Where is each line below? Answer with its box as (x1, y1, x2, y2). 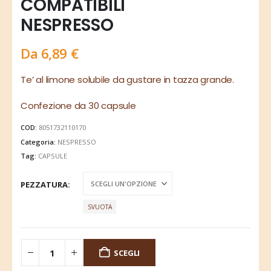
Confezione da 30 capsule (21, 99, 136, 113)
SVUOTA (87, 202, 112, 211)
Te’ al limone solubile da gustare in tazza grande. (21, 73, 234, 86)
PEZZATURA (21, 178, 68, 190)
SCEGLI (114, 247, 140, 258)
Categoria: (21, 137, 58, 146)
